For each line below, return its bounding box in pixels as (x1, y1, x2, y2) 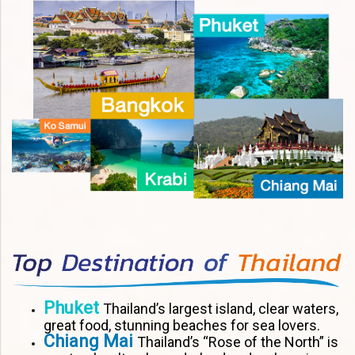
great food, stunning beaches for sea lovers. (44, 317, 320, 334)
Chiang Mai (44, 331, 137, 352)
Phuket (44, 298, 103, 319)
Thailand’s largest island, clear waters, (103, 300, 338, 318)
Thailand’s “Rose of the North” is (137, 334, 338, 351)
